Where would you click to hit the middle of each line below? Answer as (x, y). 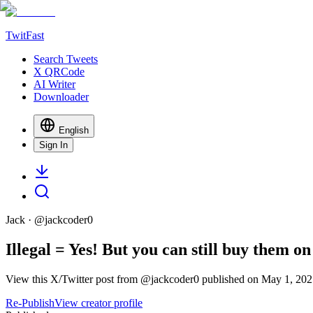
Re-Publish (30, 303)
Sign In (53, 145)
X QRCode (59, 72)
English (74, 130)
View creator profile (99, 303)
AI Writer (54, 84)
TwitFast (25, 35)
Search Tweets (66, 59)
